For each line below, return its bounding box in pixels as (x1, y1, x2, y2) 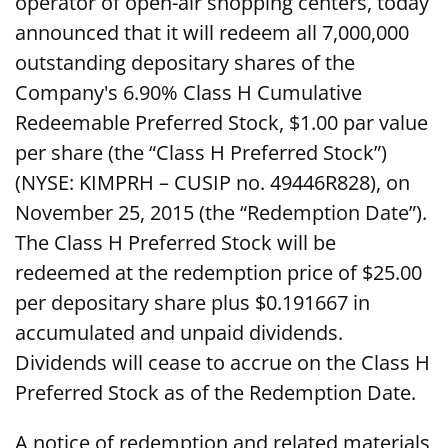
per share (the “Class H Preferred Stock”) (15, 139, 387, 167)
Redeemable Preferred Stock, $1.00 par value (15, 109, 428, 137)
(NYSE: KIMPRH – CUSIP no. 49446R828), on (15, 169, 410, 197)
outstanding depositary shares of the (15, 49, 355, 77)
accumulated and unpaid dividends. (15, 319, 343, 347)
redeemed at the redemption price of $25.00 (15, 259, 422, 287)
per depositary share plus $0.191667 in (15, 289, 370, 317)
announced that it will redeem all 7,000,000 (15, 19, 409, 47)
